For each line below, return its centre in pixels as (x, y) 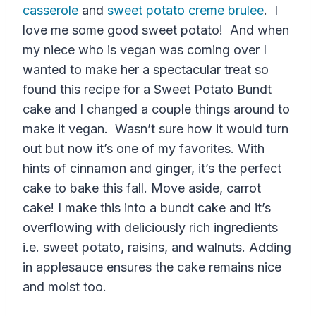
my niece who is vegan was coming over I (145, 50)
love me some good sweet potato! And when (156, 30)
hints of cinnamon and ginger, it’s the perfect (152, 169)
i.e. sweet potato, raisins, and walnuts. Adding (157, 248)
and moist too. (66, 287)
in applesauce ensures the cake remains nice (152, 267)
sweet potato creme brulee (186, 11)
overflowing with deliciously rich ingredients (150, 228)
